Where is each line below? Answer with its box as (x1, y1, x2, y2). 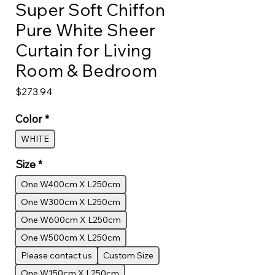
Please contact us (21, 250, 92, 261)
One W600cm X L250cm (21, 214, 121, 226)
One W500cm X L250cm (21, 232, 120, 244)
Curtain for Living (15, 39, 152, 61)
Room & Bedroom (15, 60, 157, 82)
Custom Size (103, 250, 153, 261)
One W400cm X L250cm (21, 179, 120, 190)
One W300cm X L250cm (21, 196, 120, 208)
